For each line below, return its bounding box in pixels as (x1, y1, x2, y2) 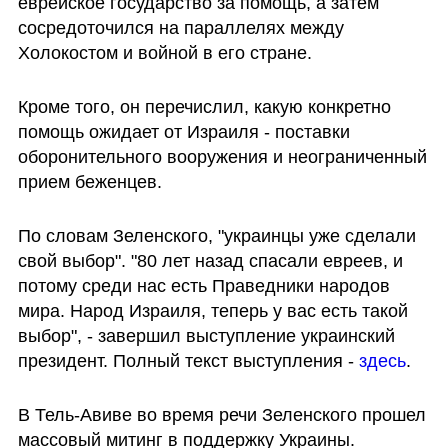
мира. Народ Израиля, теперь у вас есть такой (17, 300, 408, 321)
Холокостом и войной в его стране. (17, 43, 317, 64)
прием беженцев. (17, 172, 162, 193)
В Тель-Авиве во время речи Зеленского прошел (17, 404, 426, 425)
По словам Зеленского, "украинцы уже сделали (17, 225, 416, 246)
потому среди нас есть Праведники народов (17, 275, 390, 296)
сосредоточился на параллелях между (17, 18, 344, 39)
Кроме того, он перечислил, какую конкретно (17, 97, 391, 118)
